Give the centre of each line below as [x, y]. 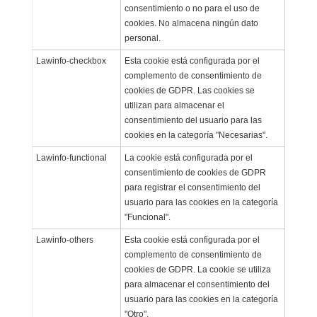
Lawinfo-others [64, 240]
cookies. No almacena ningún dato [191, 23]
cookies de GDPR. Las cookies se [189, 90]
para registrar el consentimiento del [192, 187]
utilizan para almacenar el [174, 105]
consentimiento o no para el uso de [192, 8]
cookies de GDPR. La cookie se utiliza [197, 269]
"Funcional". [147, 217]
